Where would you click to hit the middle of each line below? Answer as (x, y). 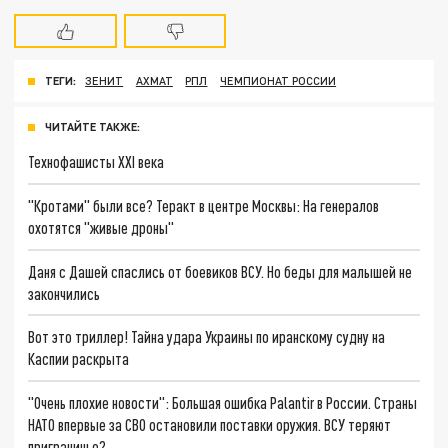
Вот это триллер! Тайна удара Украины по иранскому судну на (207, 337)
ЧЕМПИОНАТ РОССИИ (278, 81)
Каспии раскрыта (79, 359)
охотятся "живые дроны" (101, 227)
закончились (64, 293)
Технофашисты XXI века (96, 162)
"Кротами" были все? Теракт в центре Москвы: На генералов (204, 205)
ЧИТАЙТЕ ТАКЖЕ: (92, 127)
